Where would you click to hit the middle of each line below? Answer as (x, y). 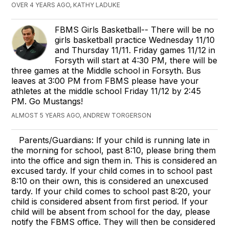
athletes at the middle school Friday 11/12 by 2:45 (106, 91)
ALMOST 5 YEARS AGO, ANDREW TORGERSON (82, 115)
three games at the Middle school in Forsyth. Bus (106, 70)
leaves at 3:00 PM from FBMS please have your (105, 81)
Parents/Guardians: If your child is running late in (114, 140)
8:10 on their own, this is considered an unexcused (110, 181)
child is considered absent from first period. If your (110, 201)
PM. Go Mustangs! (47, 101)
